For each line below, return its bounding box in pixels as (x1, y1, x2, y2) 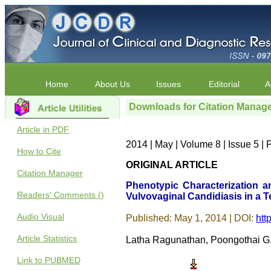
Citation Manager (17, 168, 83, 178)
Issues (155, 79, 181, 89)
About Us (95, 79, 130, 89)
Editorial (208, 79, 240, 89)
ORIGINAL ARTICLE (126, 160, 218, 170)
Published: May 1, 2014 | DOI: (126, 213, 253, 223)
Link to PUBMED (17, 255, 80, 265)
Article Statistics (17, 233, 77, 243)
